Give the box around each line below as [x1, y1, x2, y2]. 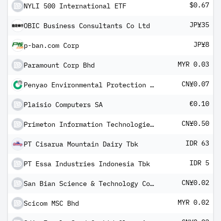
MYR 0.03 [178, 60, 209, 69]
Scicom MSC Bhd [24, 199, 79, 208]
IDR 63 [185, 139, 209, 147]
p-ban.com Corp [24, 41, 79, 50]
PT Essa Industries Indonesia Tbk [24, 159, 150, 168]
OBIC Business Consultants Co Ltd [24, 21, 150, 30]
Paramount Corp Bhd [24, 61, 95, 70]
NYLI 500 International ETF [24, 1, 126, 10]
